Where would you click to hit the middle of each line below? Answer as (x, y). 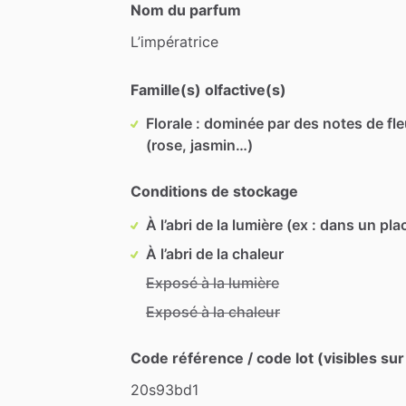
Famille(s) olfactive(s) (208, 89)
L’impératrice (174, 41)
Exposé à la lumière (213, 282)
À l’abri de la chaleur (215, 253)
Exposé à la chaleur (213, 311)
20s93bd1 (164, 389)
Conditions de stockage (214, 191)
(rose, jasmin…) (199, 145)
